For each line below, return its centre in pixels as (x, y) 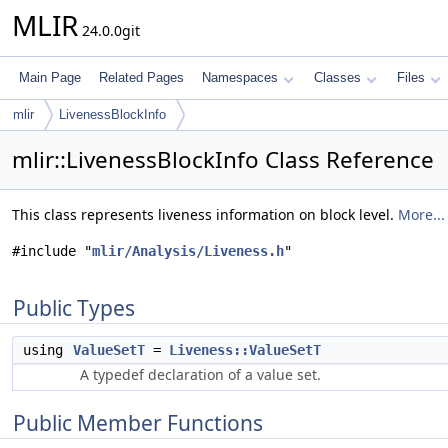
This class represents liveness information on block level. (205, 214)
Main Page (50, 77)
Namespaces (240, 77)
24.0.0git (109, 30)
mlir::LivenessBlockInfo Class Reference (223, 159)
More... (421, 214)
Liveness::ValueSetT (245, 350)
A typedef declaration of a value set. (200, 374)
